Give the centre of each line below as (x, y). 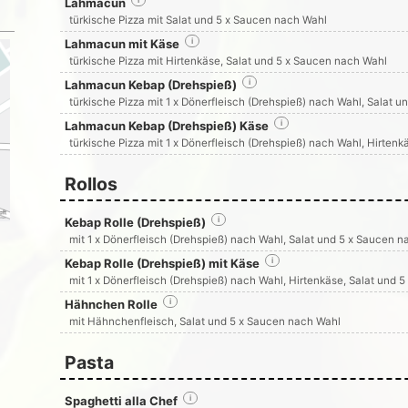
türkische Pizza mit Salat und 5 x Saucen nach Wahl (198, 20)
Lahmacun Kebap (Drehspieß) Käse (166, 126)
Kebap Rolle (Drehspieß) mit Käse (162, 263)
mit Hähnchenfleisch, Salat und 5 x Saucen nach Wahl (204, 321)
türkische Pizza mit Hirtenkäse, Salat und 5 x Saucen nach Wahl (228, 61)
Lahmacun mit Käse (122, 44)
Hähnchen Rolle (111, 304)
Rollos (91, 184)
